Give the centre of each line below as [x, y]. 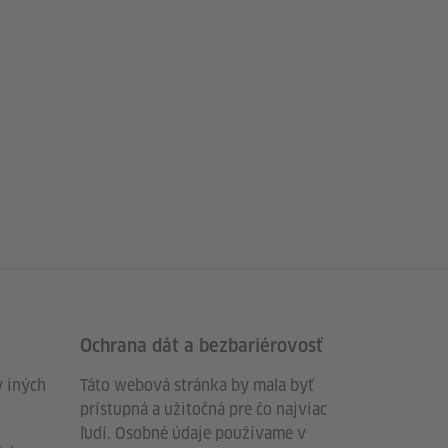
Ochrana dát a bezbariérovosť [201, 346]
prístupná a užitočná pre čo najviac [203, 410]
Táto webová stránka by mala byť [197, 386]
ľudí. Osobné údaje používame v [193, 434]
